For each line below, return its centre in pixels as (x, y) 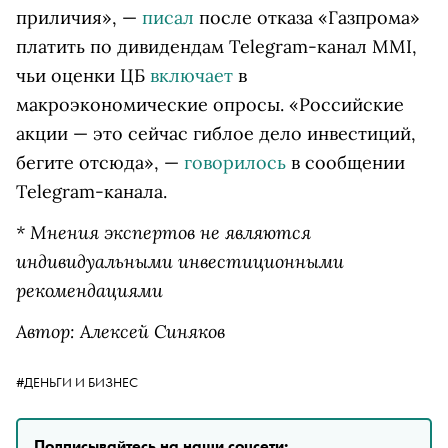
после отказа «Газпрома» (307, 18)
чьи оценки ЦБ (83, 76)
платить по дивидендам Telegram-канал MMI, (216, 47)
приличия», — (79, 18)
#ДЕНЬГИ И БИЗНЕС (77, 382)
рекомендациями (89, 290)
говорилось (235, 163)
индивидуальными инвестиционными (180, 261)
